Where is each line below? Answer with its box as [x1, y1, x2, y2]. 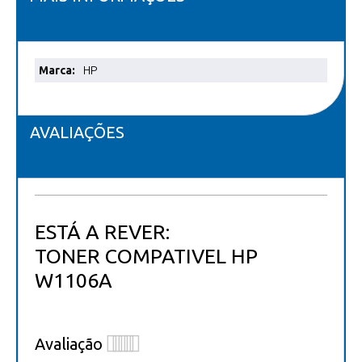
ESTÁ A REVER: [35, 221, 170, 244]
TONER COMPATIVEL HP [35, 245, 258, 268]
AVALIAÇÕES [30, 123, 124, 142]
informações [34, 75, 96, 89]
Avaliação [35, 334, 103, 353]
